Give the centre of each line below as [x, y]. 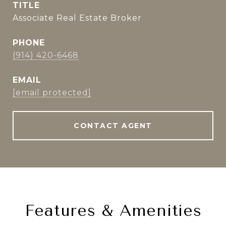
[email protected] [52, 93]
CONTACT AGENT [113, 126]
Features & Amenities [113, 211]
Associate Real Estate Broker [77, 18]
